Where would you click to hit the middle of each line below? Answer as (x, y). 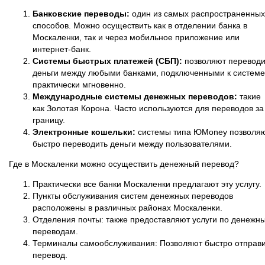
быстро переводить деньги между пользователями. (132, 144)
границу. (49, 120)
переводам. (55, 232)
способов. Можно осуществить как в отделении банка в (140, 26)
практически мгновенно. (79, 85)
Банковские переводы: (81, 14)
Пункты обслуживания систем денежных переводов (133, 196)
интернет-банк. (62, 49)
